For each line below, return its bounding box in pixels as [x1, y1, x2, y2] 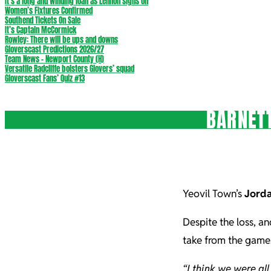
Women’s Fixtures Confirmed [5, 5, 93, 16]
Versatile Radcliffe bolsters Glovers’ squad [5, 63, 134, 74]
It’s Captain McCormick [5, 24, 76, 36]
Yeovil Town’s [182, 187, 244, 201]
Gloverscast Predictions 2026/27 [5, 44, 104, 55]
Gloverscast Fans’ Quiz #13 [5, 73, 85, 84]
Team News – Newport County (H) [5, 53, 104, 65]
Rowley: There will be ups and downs [5, 34, 118, 45]
